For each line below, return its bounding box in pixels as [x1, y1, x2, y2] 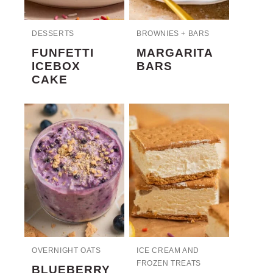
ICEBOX [32, 60, 80, 73]
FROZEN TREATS [136, 259, 201, 268]
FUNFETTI [32, 46, 94, 60]
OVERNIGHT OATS [32, 246, 101, 255]
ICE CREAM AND [136, 246, 199, 255]
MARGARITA [136, 46, 213, 60]
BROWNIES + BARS [136, 29, 210, 38]
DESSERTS [32, 29, 74, 38]
